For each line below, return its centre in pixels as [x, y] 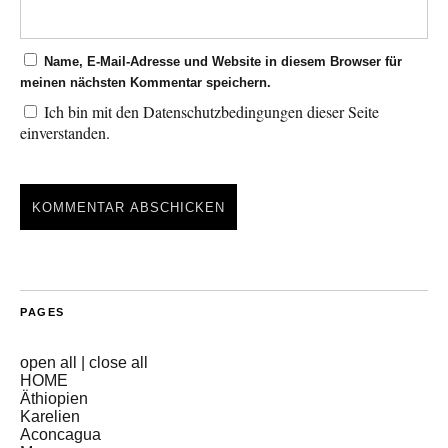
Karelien [50, 417]
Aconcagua [60, 435]
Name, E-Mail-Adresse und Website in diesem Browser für [223, 62]
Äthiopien [54, 399]
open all [48, 363]
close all [118, 363]
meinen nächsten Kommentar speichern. [145, 83]
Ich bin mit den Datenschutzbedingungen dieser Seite [209, 112]
